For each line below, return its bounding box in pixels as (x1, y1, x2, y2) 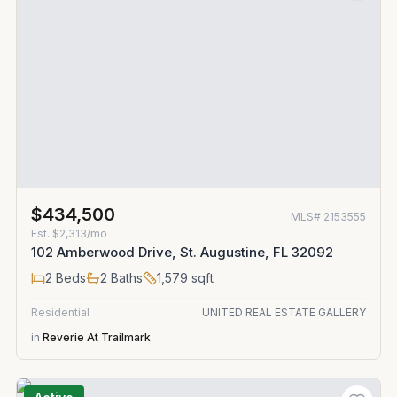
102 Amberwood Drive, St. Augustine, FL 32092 (31, 244, 333, 261)
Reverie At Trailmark (43, 331, 151, 344)
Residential (31, 306, 90, 319)
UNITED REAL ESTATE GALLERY (202, 306, 366, 319)
